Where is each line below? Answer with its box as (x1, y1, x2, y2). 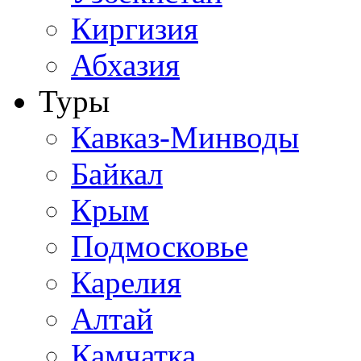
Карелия (71, 265, 181, 300)
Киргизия (71, 11, 198, 46)
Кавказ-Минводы (71, 120, 299, 155)
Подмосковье (71, 229, 248, 263)
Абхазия (71, 48, 180, 82)
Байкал (71, 156, 163, 191)
